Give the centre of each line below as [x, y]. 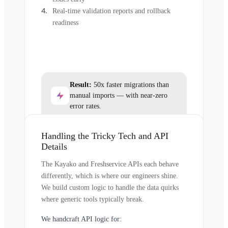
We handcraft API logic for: [81, 219]
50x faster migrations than [130, 85]
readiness [65, 23]
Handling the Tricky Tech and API [105, 136]
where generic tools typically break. [93, 199]
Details [54, 147]
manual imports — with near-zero [119, 96]
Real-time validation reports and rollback [111, 11]
